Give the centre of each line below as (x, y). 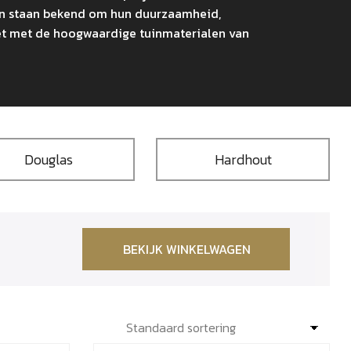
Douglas (48, 159)
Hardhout (243, 159)
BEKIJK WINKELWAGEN (186, 249)
